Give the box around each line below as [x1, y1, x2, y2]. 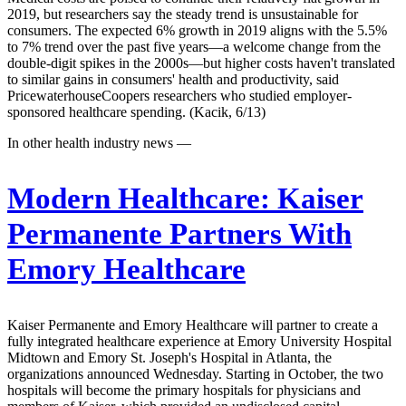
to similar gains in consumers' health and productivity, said [7, 71, 339, 87]
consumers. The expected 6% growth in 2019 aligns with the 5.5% [7, 22, 387, 38]
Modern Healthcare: [7, 181, 270, 215]
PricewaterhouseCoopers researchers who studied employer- [7, 87, 352, 103]
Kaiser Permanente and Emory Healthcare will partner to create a [7, 316, 378, 333]
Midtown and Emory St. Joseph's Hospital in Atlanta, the [7, 349, 332, 365]
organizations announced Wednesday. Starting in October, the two [7, 365, 383, 382]
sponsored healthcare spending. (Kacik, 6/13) [7, 103, 266, 120]
